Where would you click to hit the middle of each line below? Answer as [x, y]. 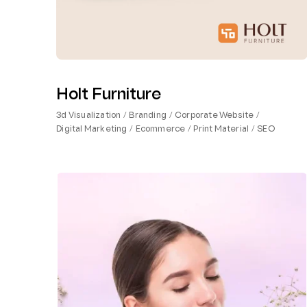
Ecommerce [160, 129]
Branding [148, 115]
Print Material [221, 129]
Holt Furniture [109, 95]
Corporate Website [214, 115]
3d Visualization [89, 115]
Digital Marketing [92, 129]
